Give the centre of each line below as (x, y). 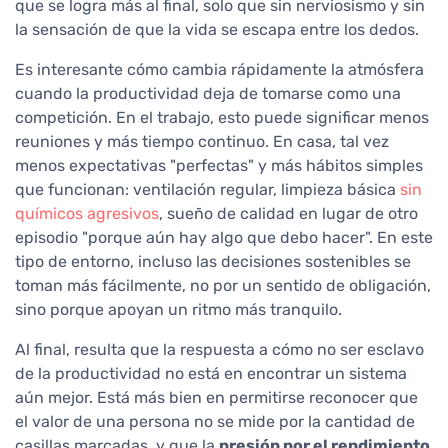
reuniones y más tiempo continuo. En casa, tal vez (202, 142)
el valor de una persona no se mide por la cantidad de (215, 422)
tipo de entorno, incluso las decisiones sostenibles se (213, 262)
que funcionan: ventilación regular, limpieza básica (207, 190)
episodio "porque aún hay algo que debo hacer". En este (224, 238)
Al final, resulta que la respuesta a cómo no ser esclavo (219, 350)
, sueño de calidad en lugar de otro (288, 214)
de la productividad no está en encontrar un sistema (211, 374)
